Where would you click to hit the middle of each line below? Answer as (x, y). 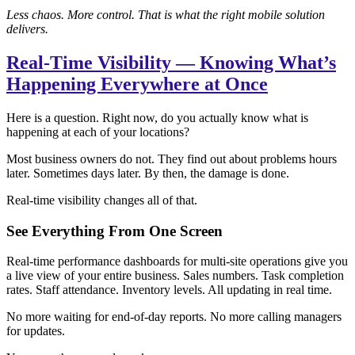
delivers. (27, 29)
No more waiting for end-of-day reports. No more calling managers (174, 317)
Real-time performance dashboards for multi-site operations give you (177, 261)
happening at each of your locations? (98, 132)
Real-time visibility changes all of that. (102, 200)
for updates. (36, 331)
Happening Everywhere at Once (137, 84)
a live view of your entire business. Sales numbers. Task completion (175, 276)
